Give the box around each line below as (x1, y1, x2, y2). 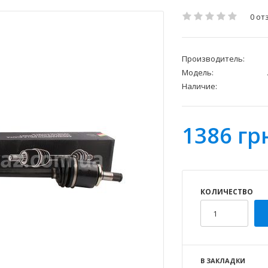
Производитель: (182, 53, 245, 65)
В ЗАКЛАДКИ (200, 256, 245, 266)
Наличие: (182, 81, 217, 92)
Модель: (182, 67, 214, 78)
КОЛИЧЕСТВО (200, 187, 253, 197)
